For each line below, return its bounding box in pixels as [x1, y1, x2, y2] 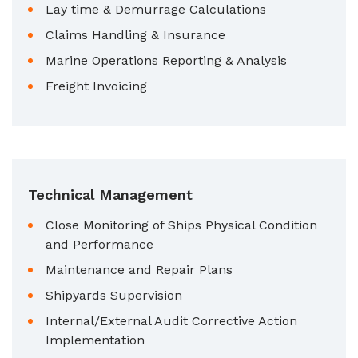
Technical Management [28, 185, 193, 203]
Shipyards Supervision [46, 287, 182, 303]
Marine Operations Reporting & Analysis [46, 52, 287, 68]
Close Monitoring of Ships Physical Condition [46, 217, 317, 233]
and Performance [46, 236, 153, 252]
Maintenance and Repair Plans [46, 261, 233, 277]
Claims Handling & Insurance [46, 26, 225, 42]
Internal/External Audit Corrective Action [46, 312, 297, 328]
